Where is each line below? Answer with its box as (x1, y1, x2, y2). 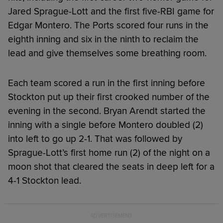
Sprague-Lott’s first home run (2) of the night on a (8, 146, 210, 159)
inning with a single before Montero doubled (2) (8, 118, 203, 131)
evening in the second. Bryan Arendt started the (8, 105, 206, 117)
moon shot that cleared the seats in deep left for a (8, 160, 215, 173)
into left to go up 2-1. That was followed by (8, 132, 182, 145)
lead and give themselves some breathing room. (8, 47, 207, 59)
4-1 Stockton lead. (8, 174, 81, 187)
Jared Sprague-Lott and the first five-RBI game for (8, 5, 214, 17)
